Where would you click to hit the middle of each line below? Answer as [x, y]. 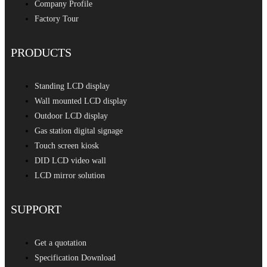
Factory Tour [57, 18]
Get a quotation [60, 243]
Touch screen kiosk [67, 145]
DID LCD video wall [70, 160]
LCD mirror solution [70, 175]
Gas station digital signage [79, 131]
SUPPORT [36, 209]
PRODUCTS [41, 52]
